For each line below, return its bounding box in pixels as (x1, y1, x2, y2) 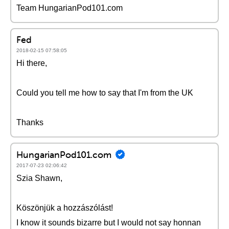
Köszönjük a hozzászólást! (16, 203, 113, 212)
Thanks (16, 118, 43, 127)
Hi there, (16, 59, 47, 67)
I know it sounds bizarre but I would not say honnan (16, 218, 201, 227)
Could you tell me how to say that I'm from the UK (16, 88, 193, 97)
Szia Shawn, (16, 174, 62, 182)
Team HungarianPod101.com (16, 4, 123, 12)
